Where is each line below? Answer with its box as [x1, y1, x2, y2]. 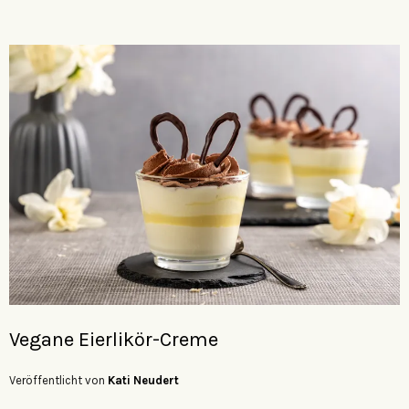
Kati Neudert [108, 372, 179, 387]
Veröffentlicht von [9, 372, 108, 387]
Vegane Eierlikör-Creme [9, 327, 218, 351]
